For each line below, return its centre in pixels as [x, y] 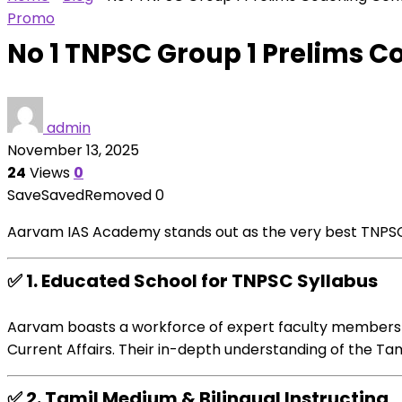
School [166, 281]
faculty [303, 327]
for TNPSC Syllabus [288, 281]
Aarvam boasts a [70, 327]
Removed [118, 195]
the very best [310, 232]
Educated [86, 281]
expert [251, 327]
